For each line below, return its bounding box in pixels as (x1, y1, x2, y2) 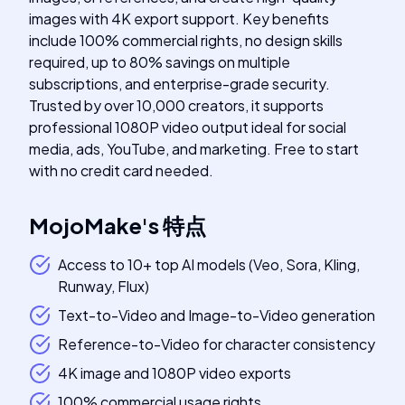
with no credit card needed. (29, 161, 213, 180)
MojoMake (29, 212, 142, 239)
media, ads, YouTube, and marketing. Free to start (29, 139, 359, 158)
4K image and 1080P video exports (58, 363, 291, 382)
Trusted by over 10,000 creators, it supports (29, 96, 324, 115)
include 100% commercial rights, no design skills (29, 31, 343, 50)
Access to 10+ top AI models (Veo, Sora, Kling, (58, 255, 360, 274)
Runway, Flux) (58, 277, 149, 296)
